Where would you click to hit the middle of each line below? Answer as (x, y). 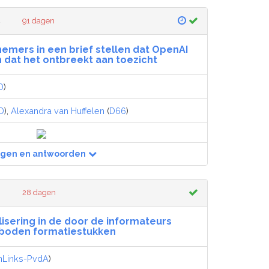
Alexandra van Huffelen (58, 110)
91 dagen (39, 20)
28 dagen (39, 192)
